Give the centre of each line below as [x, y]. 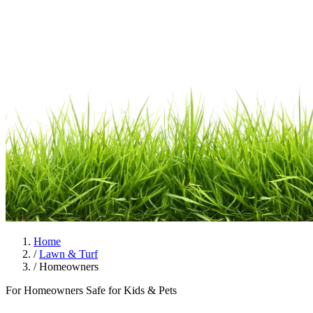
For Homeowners [46, 290]
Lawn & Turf [68, 254]
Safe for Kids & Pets [131, 290]
